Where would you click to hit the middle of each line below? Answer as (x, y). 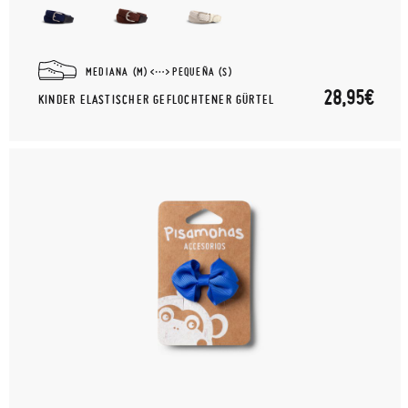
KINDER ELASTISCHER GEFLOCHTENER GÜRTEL (157, 99)
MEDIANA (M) (117, 71)
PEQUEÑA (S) (202, 71)
